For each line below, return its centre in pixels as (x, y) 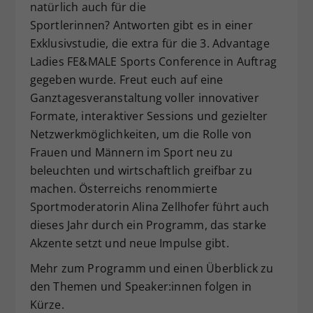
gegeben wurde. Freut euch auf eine (126, 80)
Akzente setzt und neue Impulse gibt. (129, 243)
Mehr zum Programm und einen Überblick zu (152, 269)
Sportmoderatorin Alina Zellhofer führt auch (150, 207)
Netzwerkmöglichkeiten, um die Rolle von (141, 134)
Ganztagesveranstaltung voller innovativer (144, 98)
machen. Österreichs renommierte (123, 189)
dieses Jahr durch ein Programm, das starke (148, 225)
